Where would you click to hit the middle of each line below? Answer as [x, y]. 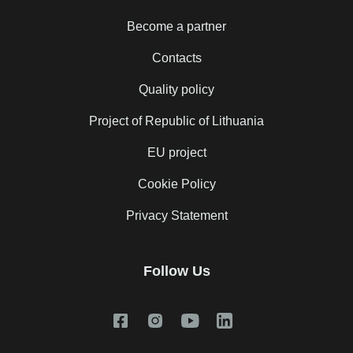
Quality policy [176, 90]
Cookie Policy [176, 184]
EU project [176, 153]
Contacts [176, 58]
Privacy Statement [176, 216]
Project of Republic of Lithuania [176, 121]
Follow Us [176, 271]
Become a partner [176, 27]
